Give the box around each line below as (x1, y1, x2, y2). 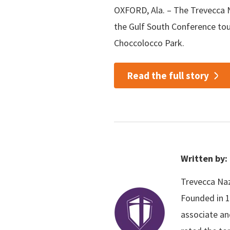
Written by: (181, 152, 227, 164)
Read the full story (127, 69, 209, 82)
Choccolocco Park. (114, 36, 184, 49)
